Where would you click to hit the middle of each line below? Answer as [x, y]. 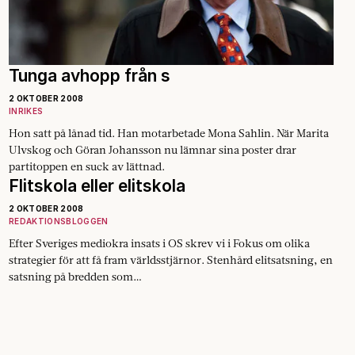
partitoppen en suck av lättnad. [87, 167]
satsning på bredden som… [75, 277]
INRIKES [26, 111]
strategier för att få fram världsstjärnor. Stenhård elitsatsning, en [171, 260]
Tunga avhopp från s [90, 76]
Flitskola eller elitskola [97, 186]
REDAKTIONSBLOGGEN [59, 221]
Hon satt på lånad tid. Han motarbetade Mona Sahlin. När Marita [169, 134]
